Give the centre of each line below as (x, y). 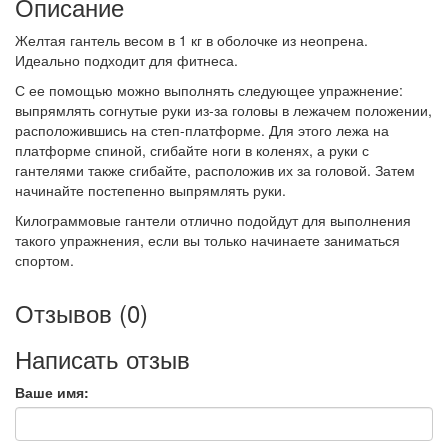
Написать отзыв (102, 358)
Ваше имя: (52, 392)
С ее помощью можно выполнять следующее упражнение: (209, 90)
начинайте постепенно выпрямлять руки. (150, 190)
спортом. (44, 260)
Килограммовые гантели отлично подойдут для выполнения (213, 220)
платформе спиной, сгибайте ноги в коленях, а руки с (192, 150)
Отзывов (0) (81, 312)
